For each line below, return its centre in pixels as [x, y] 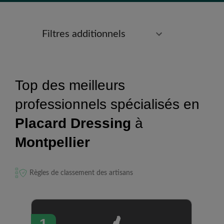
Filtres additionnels [84, 34]
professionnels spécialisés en [107, 104]
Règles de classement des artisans [81, 173]
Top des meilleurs [70, 85]
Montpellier [52, 142]
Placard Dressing [73, 123]
